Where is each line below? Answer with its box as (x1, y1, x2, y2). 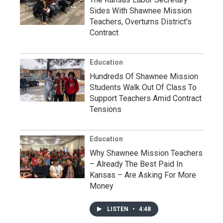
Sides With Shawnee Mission (90, 6, 192, 15)
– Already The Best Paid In (90, 159, 183, 169)
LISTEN (107, 206, 130, 213)
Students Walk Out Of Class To (90, 83, 197, 92)
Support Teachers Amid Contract (90, 94, 202, 103)
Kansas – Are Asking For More (90, 170, 196, 180)
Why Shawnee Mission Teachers (90, 148, 203, 158)
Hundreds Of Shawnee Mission (90, 72, 198, 81)
